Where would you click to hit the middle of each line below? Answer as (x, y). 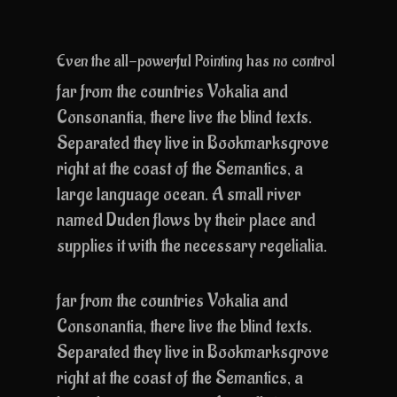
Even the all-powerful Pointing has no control (196, 61)
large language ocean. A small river (179, 195)
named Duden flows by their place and (187, 220)
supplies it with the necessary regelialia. (192, 246)
